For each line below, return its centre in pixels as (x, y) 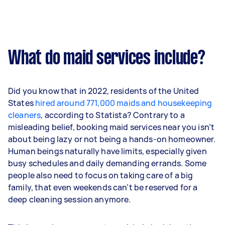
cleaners (25, 115)
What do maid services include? (107, 59)
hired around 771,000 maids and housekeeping (124, 103)
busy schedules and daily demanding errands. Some (107, 163)
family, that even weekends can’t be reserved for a (103, 187)
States (22, 103)
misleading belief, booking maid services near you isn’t (111, 127)
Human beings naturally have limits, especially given (107, 151)
